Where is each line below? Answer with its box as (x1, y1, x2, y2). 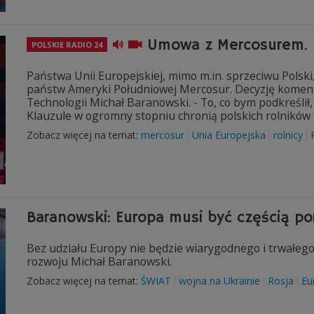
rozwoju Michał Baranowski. (27, 254, 172, 269)
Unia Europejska (192, 128, 266, 142)
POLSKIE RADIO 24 (32, 39, 102, 50)
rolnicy (273, 128, 303, 142)
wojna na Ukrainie (179, 274, 260, 287)
